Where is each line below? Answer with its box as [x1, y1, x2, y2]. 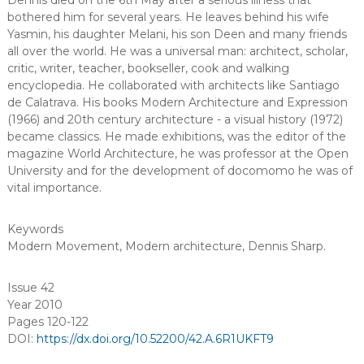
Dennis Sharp [247, 239, 323, 253]
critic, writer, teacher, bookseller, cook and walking [6, 61, 289, 76]
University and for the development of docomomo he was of [6, 163, 353, 178]
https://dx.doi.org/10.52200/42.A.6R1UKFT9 [36, 331, 274, 346]
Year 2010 [6, 297, 63, 312]
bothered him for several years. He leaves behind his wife [6, 10, 329, 24]
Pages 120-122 [6, 314, 89, 329]
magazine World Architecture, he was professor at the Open [6, 146, 349, 161]
